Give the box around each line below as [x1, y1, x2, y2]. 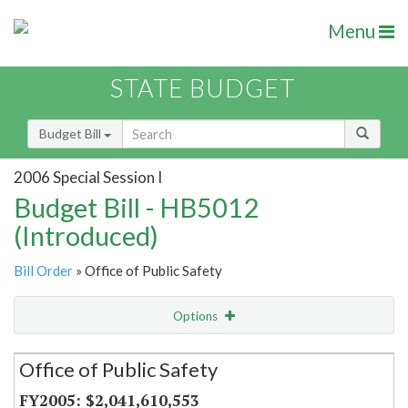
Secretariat [33, 344, 101, 360]
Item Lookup [18, 382, 90, 399]
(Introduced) [14, 219, 158, 252]
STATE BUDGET [110, 73, 295, 104]
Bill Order [14, 262, 73, 280]
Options [173, 309, 220, 324]
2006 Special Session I [14, 167, 162, 187]
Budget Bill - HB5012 [14, 191, 259, 224]
